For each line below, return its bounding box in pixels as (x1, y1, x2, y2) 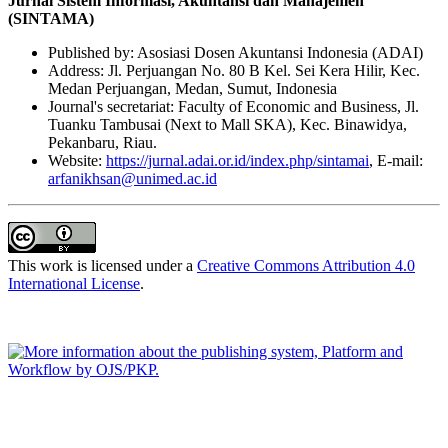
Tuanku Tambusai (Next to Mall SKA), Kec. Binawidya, (48, 115, 407, 133)
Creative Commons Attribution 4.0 (197, 256, 415, 274)
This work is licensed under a (8, 256, 197, 274)
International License (8, 274, 140, 292)
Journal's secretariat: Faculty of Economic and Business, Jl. (48, 97, 419, 115)
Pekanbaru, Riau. (48, 133, 157, 151)
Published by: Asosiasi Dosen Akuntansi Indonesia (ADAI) (48, 43, 423, 61)
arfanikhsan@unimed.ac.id (48, 169, 217, 187)
